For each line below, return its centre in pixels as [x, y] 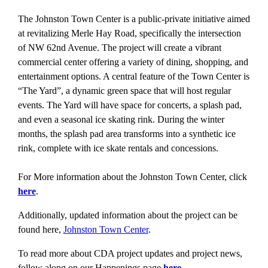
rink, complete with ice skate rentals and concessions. [118, 148]
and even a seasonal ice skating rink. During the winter [121, 119]
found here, [40, 229]
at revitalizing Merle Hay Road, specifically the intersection [129, 33]
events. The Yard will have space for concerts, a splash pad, [130, 105]
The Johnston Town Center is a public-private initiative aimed [134, 19]
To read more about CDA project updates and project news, [130, 253]
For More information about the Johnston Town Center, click [132, 176]
